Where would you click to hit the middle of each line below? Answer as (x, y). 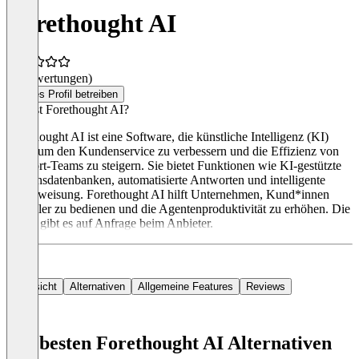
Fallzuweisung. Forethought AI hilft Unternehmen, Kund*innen (168, 195)
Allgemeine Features (186, 287)
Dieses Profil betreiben (65, 95)
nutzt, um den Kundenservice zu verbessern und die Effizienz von (173, 151)
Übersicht (35, 287)
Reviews (266, 287)
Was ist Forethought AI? (68, 110)
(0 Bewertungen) (49, 79)
